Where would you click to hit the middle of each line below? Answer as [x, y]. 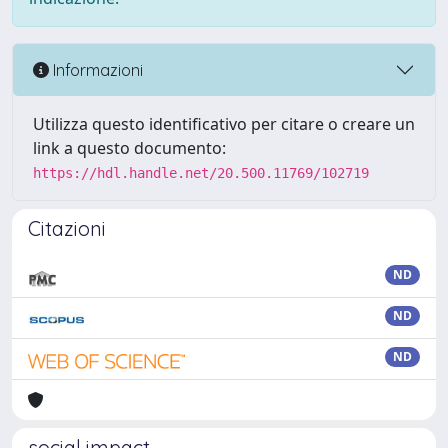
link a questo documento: [129, 148]
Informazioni [96, 69]
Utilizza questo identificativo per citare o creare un [224, 124]
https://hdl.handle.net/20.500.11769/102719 [201, 173]
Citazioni [67, 228]
